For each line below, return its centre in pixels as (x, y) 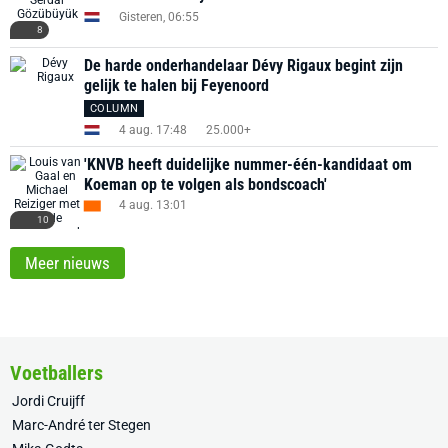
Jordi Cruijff (48, 401)
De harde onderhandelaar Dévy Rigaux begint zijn (243, 65)
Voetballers (56, 373)
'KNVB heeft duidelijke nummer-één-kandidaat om (248, 164)
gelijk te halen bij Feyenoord (176, 85)
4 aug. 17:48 (153, 129)
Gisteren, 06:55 (159, 16)
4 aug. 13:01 (153, 205)
